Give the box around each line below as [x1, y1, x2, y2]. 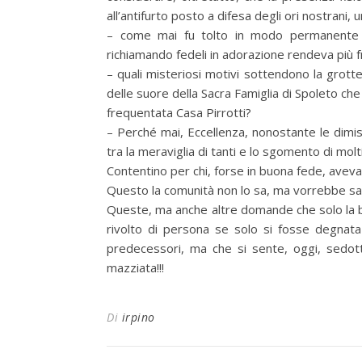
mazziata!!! [107, 259, 164, 276]
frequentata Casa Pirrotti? [107, 104, 251, 120]
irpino [121, 309, 155, 325]
